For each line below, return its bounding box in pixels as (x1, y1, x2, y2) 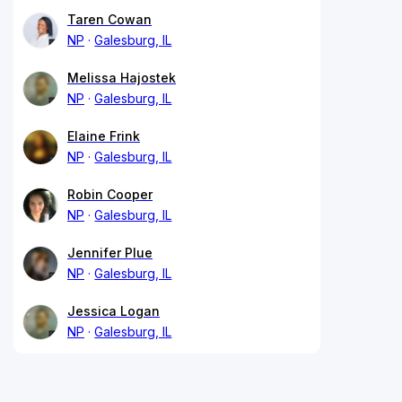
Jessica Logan (67, 302, 160, 319)
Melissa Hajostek (67, 69, 176, 85)
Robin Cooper (67, 186, 153, 202)
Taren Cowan (67, 11, 152, 27)
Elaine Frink (67, 127, 140, 144)
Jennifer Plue (67, 244, 153, 260)
